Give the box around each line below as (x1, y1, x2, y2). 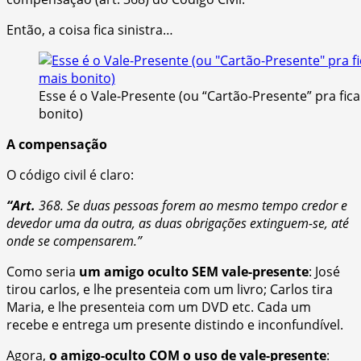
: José (309, 262, 340, 280)
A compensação (6, 135, 107, 153)
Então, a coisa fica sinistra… (6, 20, 173, 39)
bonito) (39, 104, 83, 122)
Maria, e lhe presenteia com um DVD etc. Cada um (6, 297, 311, 316)
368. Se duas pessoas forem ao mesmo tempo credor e (35, 196, 347, 214)
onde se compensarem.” (6, 231, 142, 250)
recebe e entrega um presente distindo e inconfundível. (6, 315, 343, 334)
